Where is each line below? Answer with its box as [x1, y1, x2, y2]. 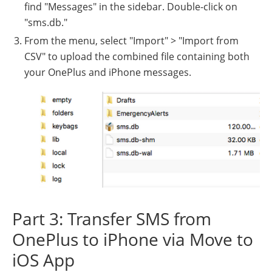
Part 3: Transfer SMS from [12, 207, 211, 231]
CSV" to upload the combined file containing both [24, 50, 250, 64]
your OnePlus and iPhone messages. [24, 66, 191, 80]
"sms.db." [24, 16, 67, 30]
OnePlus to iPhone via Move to [12, 228, 253, 251]
